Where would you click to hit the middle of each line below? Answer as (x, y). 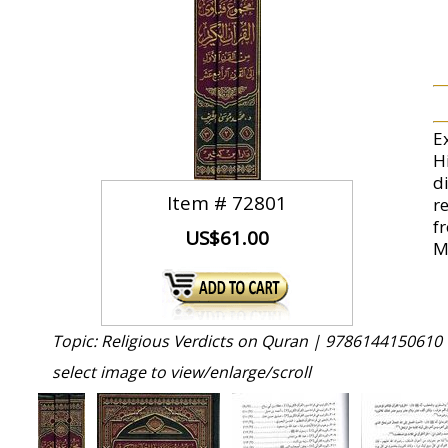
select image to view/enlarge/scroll (181, 372)
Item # (200, 203)
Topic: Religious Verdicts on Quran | (188, 341)
